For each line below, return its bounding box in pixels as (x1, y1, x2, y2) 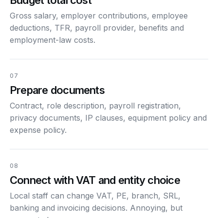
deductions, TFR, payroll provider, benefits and (10, 22, 184, 33)
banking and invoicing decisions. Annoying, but (10, 202, 182, 213)
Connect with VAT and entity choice (10, 173, 180, 186)
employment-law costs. (10, 35, 95, 45)
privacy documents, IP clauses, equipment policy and (10, 112, 207, 123)
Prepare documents (10, 83, 105, 96)
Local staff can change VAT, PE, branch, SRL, (10, 190, 181, 200)
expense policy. (10, 125, 67, 135)
